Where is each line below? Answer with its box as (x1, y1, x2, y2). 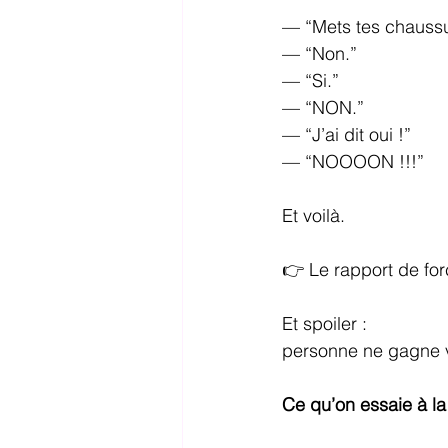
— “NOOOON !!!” (282, 150, 424, 174)
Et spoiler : (282, 312, 367, 336)
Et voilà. (282, 204, 345, 228)
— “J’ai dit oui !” (282, 123, 411, 147)
